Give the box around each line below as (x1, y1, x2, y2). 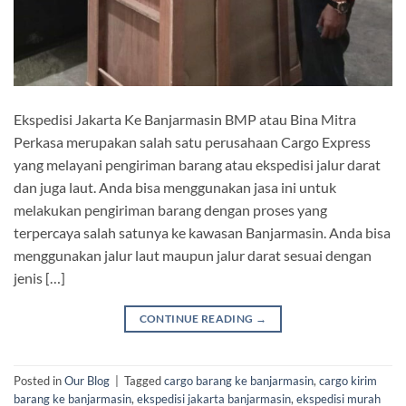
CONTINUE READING (139, 311, 256, 325)
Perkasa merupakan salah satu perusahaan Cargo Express (14, 132, 371, 150)
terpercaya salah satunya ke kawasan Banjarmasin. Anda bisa (14, 223, 391, 241)
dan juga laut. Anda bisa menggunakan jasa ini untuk (14, 178, 336, 196)
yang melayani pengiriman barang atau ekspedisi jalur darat (14, 155, 381, 173)
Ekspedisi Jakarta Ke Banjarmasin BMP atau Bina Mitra (14, 110, 356, 128)
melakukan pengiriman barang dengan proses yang (14, 200, 327, 218)
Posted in (14, 373, 64, 389)
